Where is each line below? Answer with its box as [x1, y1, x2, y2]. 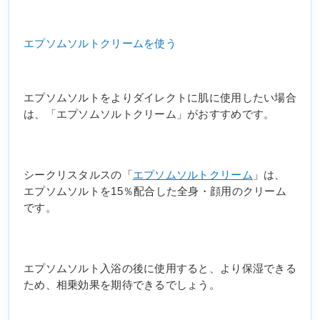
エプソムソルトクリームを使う [24, 38, 176, 49]
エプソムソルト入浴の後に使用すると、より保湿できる [24, 263, 296, 275]
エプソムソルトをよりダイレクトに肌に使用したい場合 [24, 92, 296, 104]
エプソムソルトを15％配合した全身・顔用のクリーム [24, 186, 286, 198]
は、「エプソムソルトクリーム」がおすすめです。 [24, 109, 275, 121]
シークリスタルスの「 [24, 169, 133, 181]
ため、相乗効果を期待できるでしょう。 [24, 279, 221, 291]
